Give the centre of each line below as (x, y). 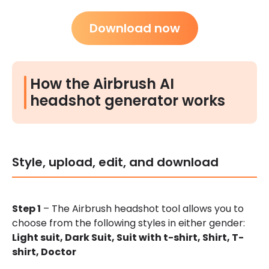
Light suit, (38, 238)
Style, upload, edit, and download (115, 162)
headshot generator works (128, 101)
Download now (134, 29)
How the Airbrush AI (102, 84)
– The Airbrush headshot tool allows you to (142, 209)
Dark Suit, (91, 238)
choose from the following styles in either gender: (128, 223)
